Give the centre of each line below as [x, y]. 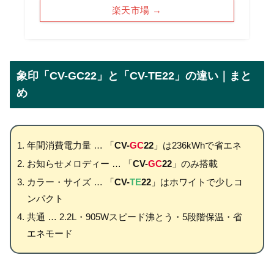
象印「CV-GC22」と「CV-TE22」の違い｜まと [134, 76]
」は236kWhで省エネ [197, 146]
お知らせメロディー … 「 [80, 164]
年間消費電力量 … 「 [70, 146]
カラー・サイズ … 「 [70, 182]
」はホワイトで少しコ [197, 182]
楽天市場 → [137, 10]
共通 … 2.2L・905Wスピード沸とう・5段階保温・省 [134, 217]
